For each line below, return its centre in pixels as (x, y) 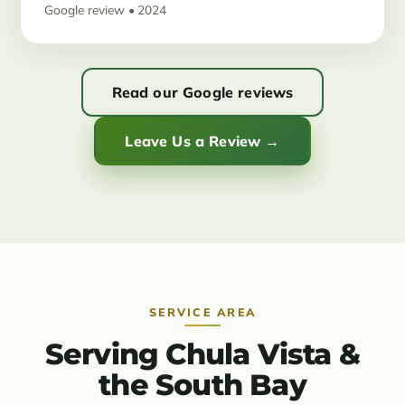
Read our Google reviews (202, 93)
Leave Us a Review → (202, 141)
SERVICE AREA (202, 312)
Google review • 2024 (106, 10)
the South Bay (202, 385)
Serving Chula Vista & (202, 354)
